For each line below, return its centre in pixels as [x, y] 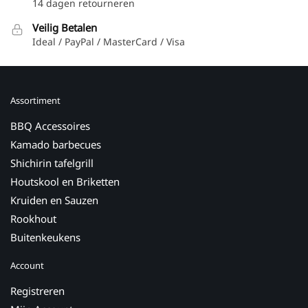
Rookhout [33, 219]
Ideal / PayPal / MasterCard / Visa [109, 41]
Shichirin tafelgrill [53, 163]
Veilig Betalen [65, 27]
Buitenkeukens [45, 238]
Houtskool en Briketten [65, 182]
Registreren [37, 291]
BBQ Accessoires [50, 126]
